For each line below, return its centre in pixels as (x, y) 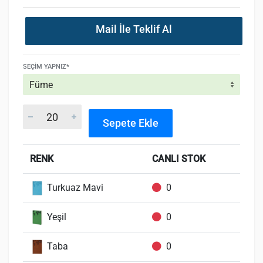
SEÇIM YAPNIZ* (46, 67)
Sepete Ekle (131, 123)
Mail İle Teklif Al (134, 29)
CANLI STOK (179, 159)
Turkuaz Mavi (74, 188)
